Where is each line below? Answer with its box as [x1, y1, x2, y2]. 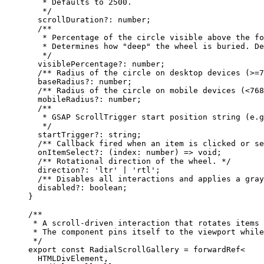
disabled [28, 183, 75, 193]
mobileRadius [28, 95, 94, 104]
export [28, 245, 57, 255]
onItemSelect [28, 148, 94, 157]
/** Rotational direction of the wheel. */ [28, 157, 231, 166]
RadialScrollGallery [85, 245, 179, 255]
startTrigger [28, 130, 94, 140]
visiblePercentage [28, 60, 118, 69]
